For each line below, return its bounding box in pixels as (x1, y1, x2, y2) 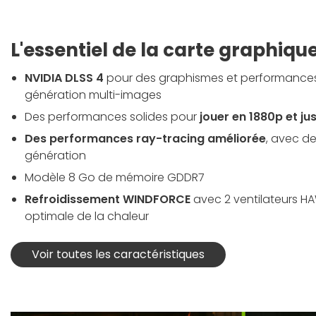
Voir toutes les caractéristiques (32, 246, 205, 263)
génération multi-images (25, 87, 162, 104)
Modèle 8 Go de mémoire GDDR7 (25, 169, 205, 186)
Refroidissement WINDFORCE (25, 191, 190, 208)
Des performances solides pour (25, 109, 200, 126)
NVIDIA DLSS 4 (25, 70, 104, 87)
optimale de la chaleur (25, 208, 149, 225)
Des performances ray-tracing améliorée (25, 130, 266, 147)
